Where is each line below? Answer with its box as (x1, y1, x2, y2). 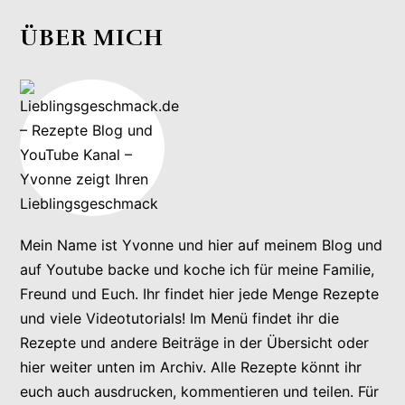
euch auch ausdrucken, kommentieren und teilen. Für (20, 382, 380, 401)
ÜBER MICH (20, 22, 165, 52)
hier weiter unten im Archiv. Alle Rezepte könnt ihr (20, 358, 363, 377)
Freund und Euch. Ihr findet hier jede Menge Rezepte (20, 285, 380, 304)
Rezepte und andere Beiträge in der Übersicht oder (20, 334, 370, 353)
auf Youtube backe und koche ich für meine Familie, (20, 260, 375, 279)
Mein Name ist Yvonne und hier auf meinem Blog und (20, 236, 383, 255)
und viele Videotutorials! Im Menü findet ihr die (20, 309, 340, 328)
